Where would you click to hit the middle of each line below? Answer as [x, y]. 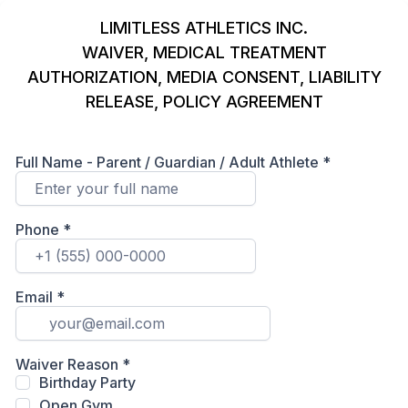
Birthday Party [87, 382]
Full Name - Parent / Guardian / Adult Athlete [169, 162]
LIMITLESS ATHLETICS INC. [204, 28]
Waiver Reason [69, 364]
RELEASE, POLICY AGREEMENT [204, 102]
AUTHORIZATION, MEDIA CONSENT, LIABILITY [204, 77]
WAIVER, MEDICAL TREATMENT [204, 52]
